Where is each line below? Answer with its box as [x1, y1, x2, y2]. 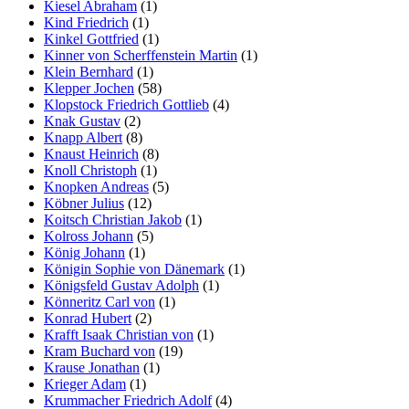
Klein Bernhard [44, 64, 133, 79]
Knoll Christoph [44, 163, 137, 178]
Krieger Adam [44, 376, 126, 392]
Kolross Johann [44, 228, 133, 244]
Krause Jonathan [44, 360, 140, 375]
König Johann [44, 245, 125, 260]
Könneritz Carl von [44, 294, 155, 309]
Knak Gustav [44, 113, 121, 129]
